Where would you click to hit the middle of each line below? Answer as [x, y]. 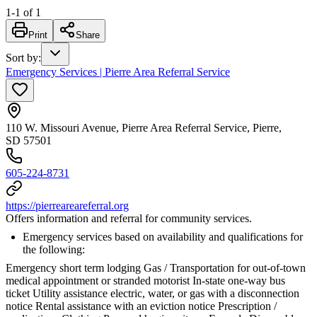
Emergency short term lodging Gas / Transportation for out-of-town [156, 267]
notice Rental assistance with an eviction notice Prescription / [141, 306]
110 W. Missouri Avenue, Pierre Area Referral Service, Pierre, [144, 127]
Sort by [22, 57]
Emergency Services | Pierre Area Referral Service [118, 71]
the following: [54, 249]
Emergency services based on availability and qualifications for [163, 236]
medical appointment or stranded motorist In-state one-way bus [145, 280]
